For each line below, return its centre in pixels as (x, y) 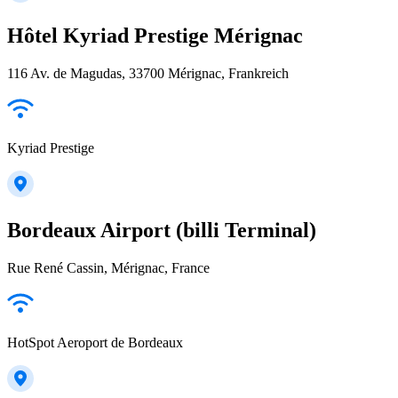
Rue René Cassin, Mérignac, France (108, 267)
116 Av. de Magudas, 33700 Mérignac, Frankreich (148, 73)
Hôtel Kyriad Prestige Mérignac (155, 36)
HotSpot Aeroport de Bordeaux (95, 342)
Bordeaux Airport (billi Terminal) (162, 230)
